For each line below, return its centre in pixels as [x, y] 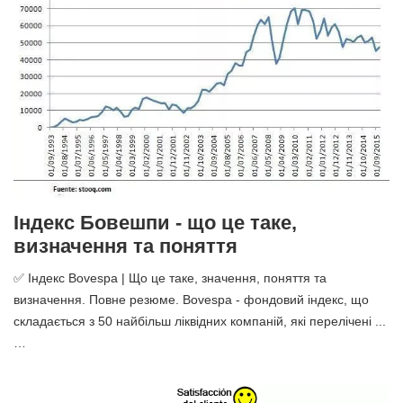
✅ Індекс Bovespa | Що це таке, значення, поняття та [170, 278]
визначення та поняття [125, 246]
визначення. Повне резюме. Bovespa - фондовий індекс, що [191, 300]
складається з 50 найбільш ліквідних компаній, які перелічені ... [200, 322]
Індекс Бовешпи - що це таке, [155, 223]
